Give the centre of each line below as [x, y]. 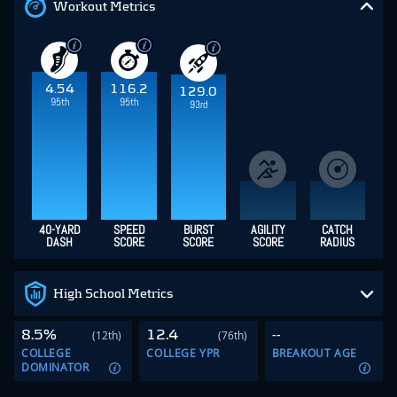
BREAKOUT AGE [314, 353]
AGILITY [268, 230]
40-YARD [59, 230]
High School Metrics [113, 294]
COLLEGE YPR [183, 353]
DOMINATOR [55, 367]
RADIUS [338, 242]
